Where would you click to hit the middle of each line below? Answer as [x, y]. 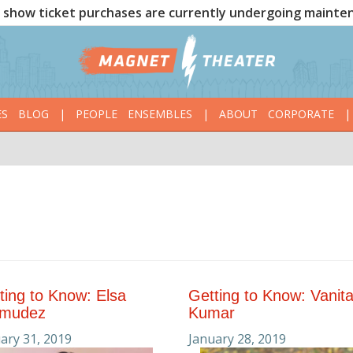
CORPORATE [301, 114]
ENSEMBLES [160, 114]
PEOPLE [96, 114]
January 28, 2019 [237, 339]
